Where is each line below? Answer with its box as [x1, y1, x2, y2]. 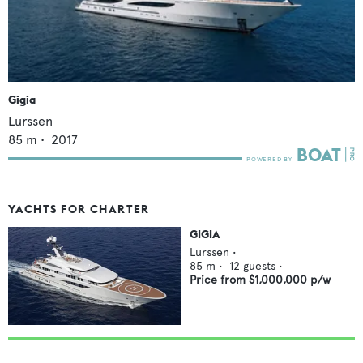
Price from [190, 273, 249, 288]
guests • [243, 259, 283, 274]
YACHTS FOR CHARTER [8, 202, 150, 217]
